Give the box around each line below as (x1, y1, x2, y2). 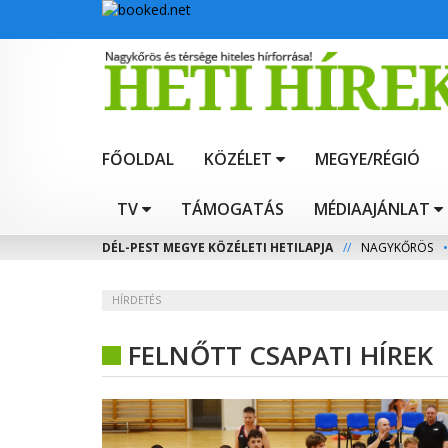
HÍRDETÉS (112, 293, 161, 308)
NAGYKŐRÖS (361, 239, 433, 257)
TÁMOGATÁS (181, 198, 284, 221)
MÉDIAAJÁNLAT (314, 198, 430, 221)
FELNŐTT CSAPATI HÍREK (128, 337, 433, 374)
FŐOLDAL (102, 148, 174, 171)
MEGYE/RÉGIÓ (315, 148, 420, 171)
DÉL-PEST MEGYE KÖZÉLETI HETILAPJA (102, 239, 333, 257)
